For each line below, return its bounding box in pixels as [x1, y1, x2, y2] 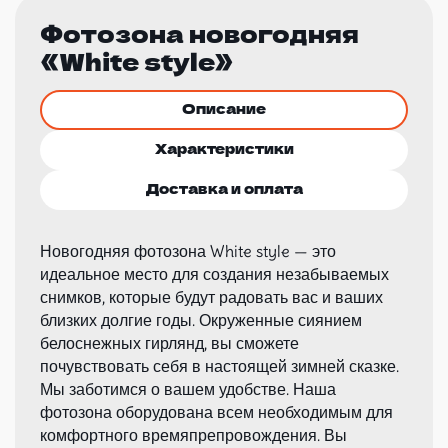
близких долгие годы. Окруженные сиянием [40, 310, 362, 330]
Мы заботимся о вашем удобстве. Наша [40, 379, 336, 399]
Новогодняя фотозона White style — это [40, 241, 336, 261]
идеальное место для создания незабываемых [40, 264, 389, 284]
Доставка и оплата [145, 178, 303, 198]
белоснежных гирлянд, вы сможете [40, 333, 299, 353]
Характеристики [154, 138, 294, 158]
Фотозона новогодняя [40, 15, 359, 50]
